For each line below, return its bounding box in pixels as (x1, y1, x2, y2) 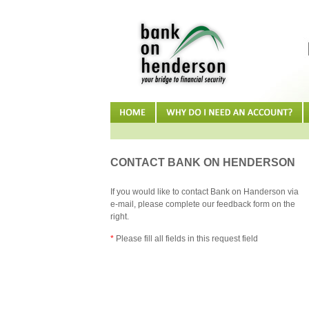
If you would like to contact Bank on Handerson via (110, 187, 299, 197)
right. (110, 212, 129, 221)
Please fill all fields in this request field (114, 234, 258, 243)
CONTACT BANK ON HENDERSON (110, 156, 295, 168)
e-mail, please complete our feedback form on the (110, 199, 295, 209)
